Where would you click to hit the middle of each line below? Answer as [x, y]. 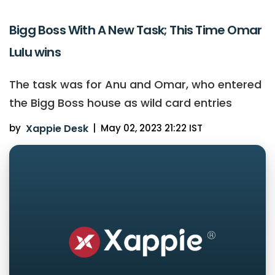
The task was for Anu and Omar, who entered [135, 85]
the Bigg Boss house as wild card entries [121, 103]
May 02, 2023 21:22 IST [151, 128]
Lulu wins [35, 52]
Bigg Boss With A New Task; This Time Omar [136, 30]
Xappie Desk [57, 129]
